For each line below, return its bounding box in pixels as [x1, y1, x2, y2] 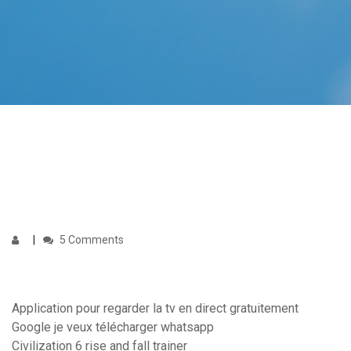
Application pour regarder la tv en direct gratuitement [12, 301, 299, 317]
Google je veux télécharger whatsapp [12, 320, 214, 335]
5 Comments [57, 233, 124, 247]
